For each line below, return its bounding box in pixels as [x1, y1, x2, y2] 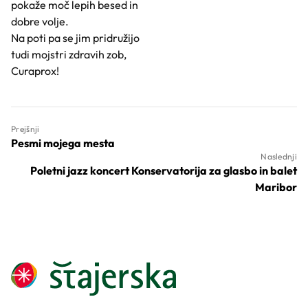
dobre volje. [11, 14, 69, 28]
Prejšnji [11, 124, 40, 134]
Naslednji [261, 151, 297, 162]
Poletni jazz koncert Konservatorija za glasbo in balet [30, 164, 297, 177]
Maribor [255, 180, 297, 194]
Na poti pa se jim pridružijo [11, 31, 140, 45]
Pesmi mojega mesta [11, 136, 115, 150]
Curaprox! [11, 64, 59, 78]
